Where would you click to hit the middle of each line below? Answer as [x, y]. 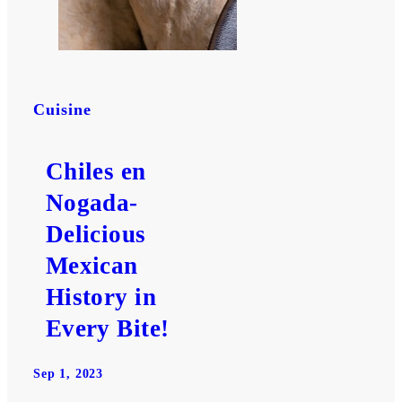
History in [101, 297]
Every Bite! [107, 329]
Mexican [92, 266]
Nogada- [92, 203]
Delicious [96, 235]
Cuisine [62, 109]
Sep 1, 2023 [69, 374]
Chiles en [96, 172]
